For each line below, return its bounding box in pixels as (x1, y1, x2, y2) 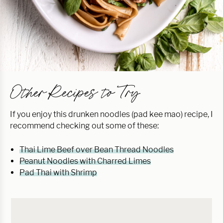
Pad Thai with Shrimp (19, 167, 97, 177)
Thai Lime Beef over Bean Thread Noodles (19, 144, 174, 154)
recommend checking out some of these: (10, 120, 159, 130)
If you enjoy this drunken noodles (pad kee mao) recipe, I (10, 109, 213, 119)
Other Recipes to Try (10, 80, 139, 105)
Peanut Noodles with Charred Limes (19, 156, 151, 166)
